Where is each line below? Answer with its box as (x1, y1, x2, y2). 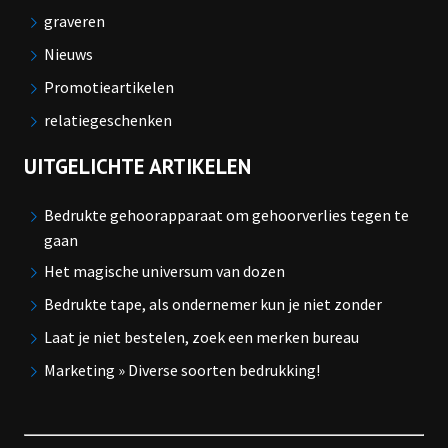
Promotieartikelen (43, 77, 174, 98)
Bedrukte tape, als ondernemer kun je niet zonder (43, 294, 382, 315)
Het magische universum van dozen (43, 261, 285, 282)
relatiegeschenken (43, 110, 172, 131)
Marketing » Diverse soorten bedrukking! (43, 360, 320, 381)
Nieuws (43, 44, 93, 65)
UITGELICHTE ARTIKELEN (24, 153, 251, 181)
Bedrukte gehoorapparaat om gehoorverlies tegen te (43, 205, 409, 226)
